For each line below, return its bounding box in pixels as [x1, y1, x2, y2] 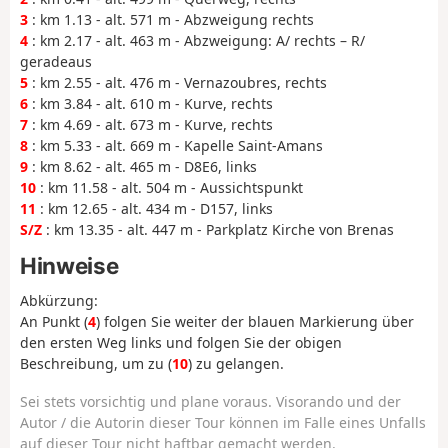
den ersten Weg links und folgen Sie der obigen [20, 332, 342, 352]
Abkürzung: [20, 290, 98, 310]
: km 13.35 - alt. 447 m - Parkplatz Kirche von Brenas [42, 219, 394, 239]
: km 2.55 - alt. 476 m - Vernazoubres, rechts [28, 72, 327, 92]
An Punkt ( [20, 311, 88, 331]
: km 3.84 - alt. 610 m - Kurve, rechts [28, 93, 273, 113]
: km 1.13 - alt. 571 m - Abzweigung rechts [28, 9, 314, 29]
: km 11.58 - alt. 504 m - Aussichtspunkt [36, 177, 303, 197]
